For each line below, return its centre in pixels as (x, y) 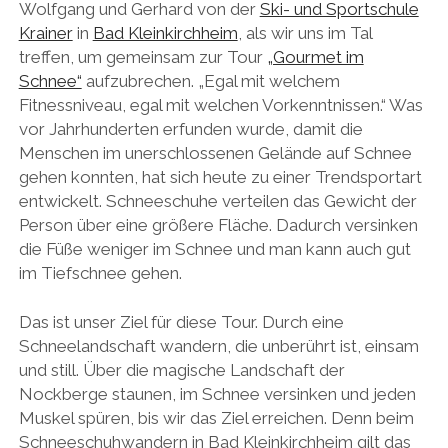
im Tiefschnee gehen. (100, 272)
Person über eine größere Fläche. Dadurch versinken (218, 224)
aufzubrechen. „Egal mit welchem (210, 80)
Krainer (45, 32)
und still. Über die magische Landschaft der (181, 370)
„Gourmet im (315, 56)
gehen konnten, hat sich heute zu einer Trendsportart (220, 176)
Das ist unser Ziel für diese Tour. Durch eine (181, 322)
